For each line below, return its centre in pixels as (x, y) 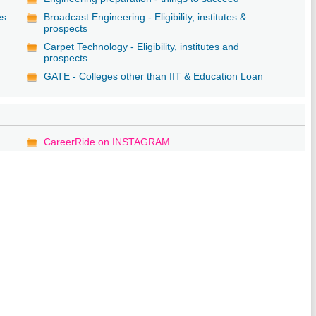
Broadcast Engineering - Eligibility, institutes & (145, 17)
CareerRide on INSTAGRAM (107, 141)
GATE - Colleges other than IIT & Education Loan (154, 76)
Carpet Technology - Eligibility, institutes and (142, 46)
